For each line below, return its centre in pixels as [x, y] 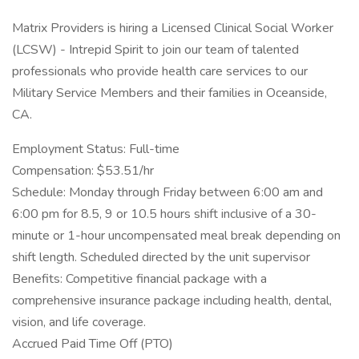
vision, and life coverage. [79, 322]
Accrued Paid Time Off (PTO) [93, 344]
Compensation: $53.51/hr [83, 171]
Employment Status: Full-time [96, 149]
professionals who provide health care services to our [160, 71]
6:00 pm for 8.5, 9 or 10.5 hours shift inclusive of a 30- [164, 214]
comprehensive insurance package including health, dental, [172, 301]
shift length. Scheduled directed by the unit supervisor [161, 257]
